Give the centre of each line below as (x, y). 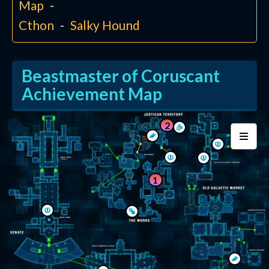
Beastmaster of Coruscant (121, 76)
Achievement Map (92, 94)
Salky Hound (105, 25)
